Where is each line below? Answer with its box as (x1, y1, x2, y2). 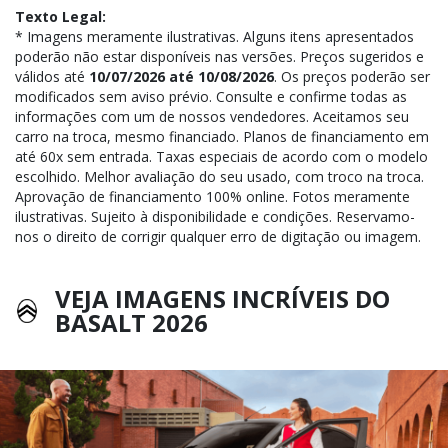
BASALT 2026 (55, 306, 208, 340)
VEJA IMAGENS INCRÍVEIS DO (55, 282, 390, 316)
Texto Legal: (15, 7, 106, 27)
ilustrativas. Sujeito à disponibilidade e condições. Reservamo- (15, 207, 415, 227)
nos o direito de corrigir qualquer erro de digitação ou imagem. (15, 227, 421, 247)
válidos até (15, 67, 89, 87)
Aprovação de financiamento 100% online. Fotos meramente (15, 187, 410, 207)
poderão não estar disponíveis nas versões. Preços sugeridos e (15, 47, 424, 67)
